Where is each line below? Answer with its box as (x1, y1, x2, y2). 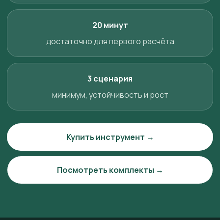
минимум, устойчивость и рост (52, 89, 168, 100)
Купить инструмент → (66, 132, 154, 142)
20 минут (92, 20, 128, 30)
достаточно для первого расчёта (46, 36, 174, 47)
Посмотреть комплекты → (56, 165, 164, 175)
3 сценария (87, 73, 133, 84)
